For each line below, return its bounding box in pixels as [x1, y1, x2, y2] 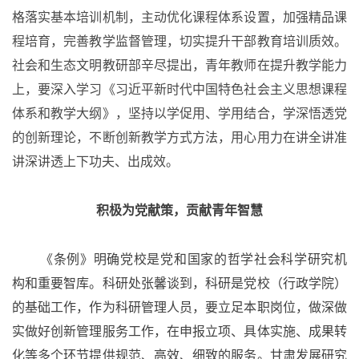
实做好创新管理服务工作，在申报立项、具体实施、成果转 [12, 325, 347, 338]
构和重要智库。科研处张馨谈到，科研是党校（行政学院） [12, 276, 347, 290]
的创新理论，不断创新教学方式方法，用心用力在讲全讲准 [12, 131, 347, 144]
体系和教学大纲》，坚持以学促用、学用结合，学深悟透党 [12, 107, 347, 120]
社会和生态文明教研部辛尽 [12, 58, 167, 72]
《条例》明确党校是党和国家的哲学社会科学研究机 [40, 252, 347, 266]
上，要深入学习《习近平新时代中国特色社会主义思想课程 [12, 83, 347, 96]
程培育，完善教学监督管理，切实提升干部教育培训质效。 [12, 34, 347, 48]
